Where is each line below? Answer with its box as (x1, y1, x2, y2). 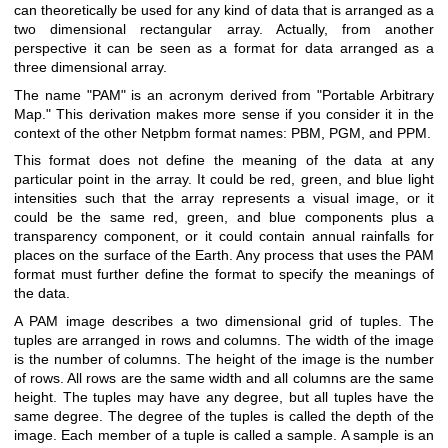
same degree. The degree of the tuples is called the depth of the (14, 407, 434, 424)
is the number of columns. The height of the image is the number (14, 350, 434, 367)
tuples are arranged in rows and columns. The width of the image (14, 331, 434, 348)
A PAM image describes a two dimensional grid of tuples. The (14, 312, 434, 329)
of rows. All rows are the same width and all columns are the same (14, 369, 434, 386)
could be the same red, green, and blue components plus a (14, 209, 434, 226)
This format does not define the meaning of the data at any (14, 152, 434, 169)
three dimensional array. (14, 59, 167, 76)
